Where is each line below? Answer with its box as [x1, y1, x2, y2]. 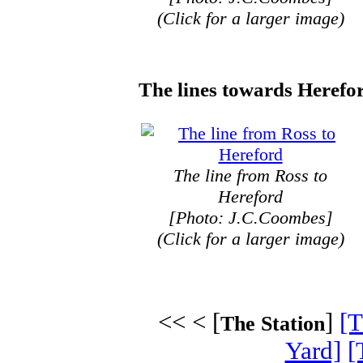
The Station [220, 311, 325, 335]
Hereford [218, 186, 283, 207]
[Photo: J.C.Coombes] [168, 207, 333, 228]
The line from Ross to [173, 164, 327, 186]
